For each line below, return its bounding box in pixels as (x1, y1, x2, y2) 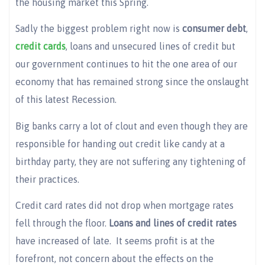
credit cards (15, 41, 66, 52)
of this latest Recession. (15, 94, 117, 105)
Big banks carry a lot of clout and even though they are (15, 120, 248, 131)
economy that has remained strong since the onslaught (15, 76, 249, 88)
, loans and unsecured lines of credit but (66, 41, 235, 52)
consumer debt (182, 23, 246, 34)
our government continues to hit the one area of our (15, 59, 237, 70)
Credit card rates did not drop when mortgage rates (15, 200, 234, 211)
